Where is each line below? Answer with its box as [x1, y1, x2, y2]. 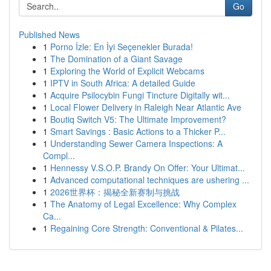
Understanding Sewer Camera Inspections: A [50, 137, 223, 149]
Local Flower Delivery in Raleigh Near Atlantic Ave [50, 101, 241, 113]
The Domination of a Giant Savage [50, 53, 183, 65]
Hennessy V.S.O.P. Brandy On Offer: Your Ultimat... [50, 162, 245, 174]
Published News [19, 28, 80, 41]
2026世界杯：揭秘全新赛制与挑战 [50, 186, 180, 198]
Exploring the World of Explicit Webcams [50, 65, 204, 77]
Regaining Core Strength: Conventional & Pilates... [50, 222, 243, 234]
